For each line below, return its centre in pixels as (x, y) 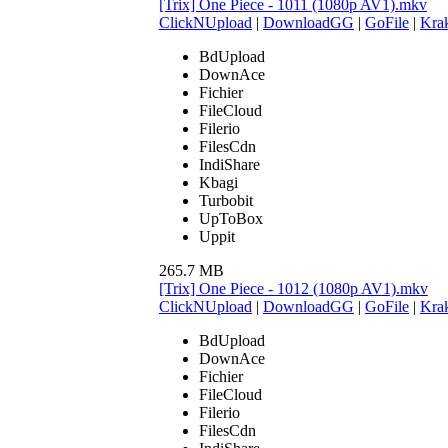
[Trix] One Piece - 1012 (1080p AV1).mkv (293, 288)
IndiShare (229, 164)
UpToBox (231, 218)
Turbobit (226, 200)
